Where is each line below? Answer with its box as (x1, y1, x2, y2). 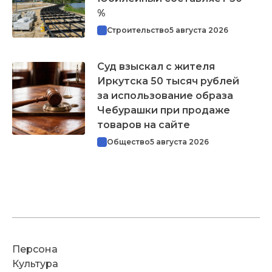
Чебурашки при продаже (97, 104, 230, 116)
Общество (107, 137, 150, 146)
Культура (12, 258, 58, 270)
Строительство (107, 25, 169, 35)
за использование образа (97, 89, 233, 101)
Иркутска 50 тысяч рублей (97, 75, 239, 87)
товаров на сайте (97, 118, 190, 131)
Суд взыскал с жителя (97, 60, 215, 72)
